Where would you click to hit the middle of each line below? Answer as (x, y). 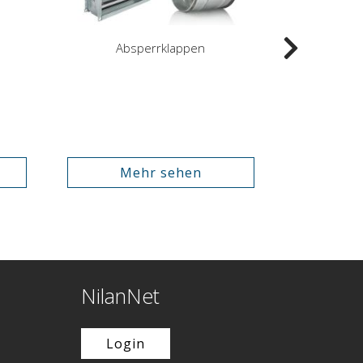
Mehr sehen (160, 172)
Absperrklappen (161, 48)
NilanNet (120, 295)
